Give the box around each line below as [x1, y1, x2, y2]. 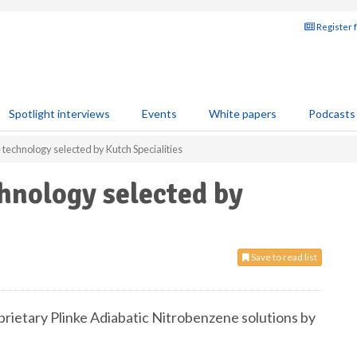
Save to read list [249, 251, 317, 263]
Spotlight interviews [9, 107, 110, 120]
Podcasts [308, 107, 355, 120]
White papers [209, 107, 277, 120]
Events [142, 107, 177, 120]
